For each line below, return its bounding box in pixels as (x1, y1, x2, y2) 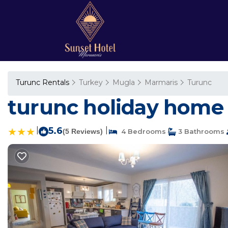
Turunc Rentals (16, 78, 71, 87)
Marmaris (145, 78, 178, 87)
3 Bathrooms (176, 127, 224, 135)
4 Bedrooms (117, 127, 166, 135)
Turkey (79, 78, 103, 87)
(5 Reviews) (63, 127, 103, 135)
